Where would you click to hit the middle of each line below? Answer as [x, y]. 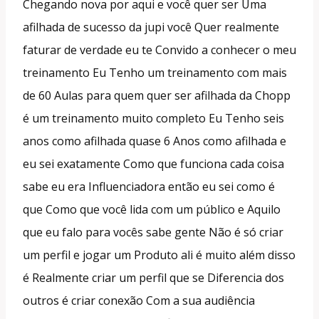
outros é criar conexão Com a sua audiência [139, 300]
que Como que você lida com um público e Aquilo [152, 209]
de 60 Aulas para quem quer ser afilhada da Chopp [157, 95]
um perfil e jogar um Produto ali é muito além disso [159, 255]
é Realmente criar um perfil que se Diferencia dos [153, 277]
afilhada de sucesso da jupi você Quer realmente [151, 27]
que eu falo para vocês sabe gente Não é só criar [153, 232]
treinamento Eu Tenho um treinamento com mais [155, 72]
